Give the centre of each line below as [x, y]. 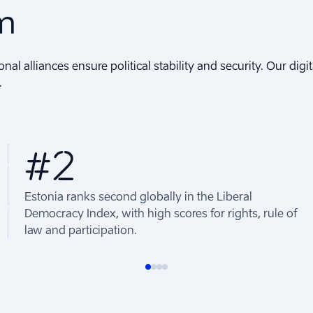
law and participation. [80, 230]
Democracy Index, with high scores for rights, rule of [160, 213]
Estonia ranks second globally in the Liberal [138, 196]
